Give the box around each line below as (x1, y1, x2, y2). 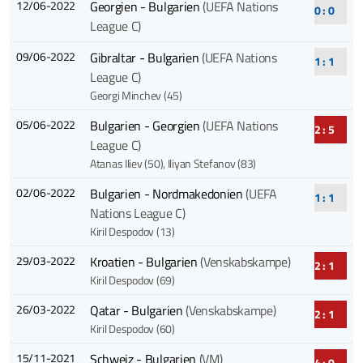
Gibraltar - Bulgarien (89, 48, 202, 68)
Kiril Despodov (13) (89, 223, 175, 241)
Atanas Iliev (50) (89, 155, 164, 173)
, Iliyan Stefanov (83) (163, 155, 257, 173)
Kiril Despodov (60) (89, 320, 175, 338)
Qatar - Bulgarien (89, 301, 186, 321)
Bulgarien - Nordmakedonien (89, 184, 246, 204)
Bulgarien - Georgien (89, 116, 203, 136)
